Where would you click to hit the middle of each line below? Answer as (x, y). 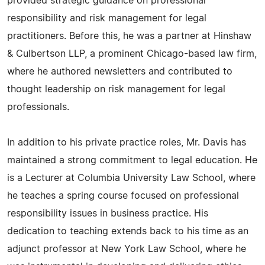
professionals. (38, 107)
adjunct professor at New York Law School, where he (127, 249)
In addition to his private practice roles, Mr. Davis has (127, 143)
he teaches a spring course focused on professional (123, 196)
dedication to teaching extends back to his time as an (128, 231)
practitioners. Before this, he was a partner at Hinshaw (129, 36)
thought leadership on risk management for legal (116, 89)
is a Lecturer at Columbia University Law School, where (131, 178)
